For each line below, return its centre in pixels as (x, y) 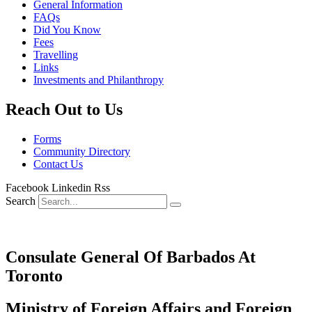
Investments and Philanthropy (99, 79)
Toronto (34, 275)
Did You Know (67, 29)
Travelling (56, 54)
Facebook (27, 187)
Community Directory (82, 151)
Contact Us (58, 164)
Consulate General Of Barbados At (131, 257)
